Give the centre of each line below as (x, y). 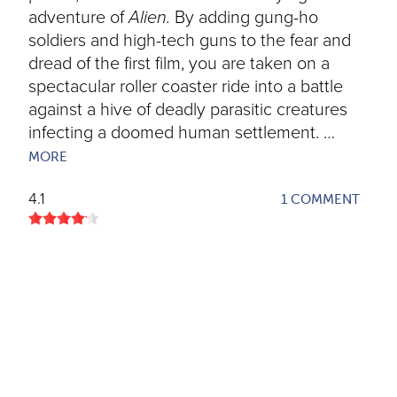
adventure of (78, 18)
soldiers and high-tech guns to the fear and (190, 41)
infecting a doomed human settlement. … (182, 133)
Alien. (149, 18)
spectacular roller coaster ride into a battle (186, 87)
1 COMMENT (320, 199)
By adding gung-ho (244, 18)
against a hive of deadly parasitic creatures (188, 110)
